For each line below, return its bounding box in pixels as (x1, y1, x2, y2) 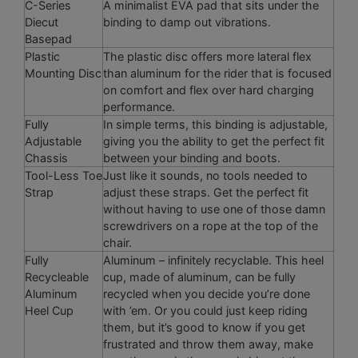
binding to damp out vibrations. (103, 15, 271, 29)
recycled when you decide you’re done (103, 287, 310, 300)
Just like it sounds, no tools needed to (103, 169, 308, 182)
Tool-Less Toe (25, 169, 102, 182)
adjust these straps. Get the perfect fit (103, 185, 308, 199)
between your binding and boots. (103, 151, 280, 165)
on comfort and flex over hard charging (103, 83, 314, 97)
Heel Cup (25, 304, 74, 317)
